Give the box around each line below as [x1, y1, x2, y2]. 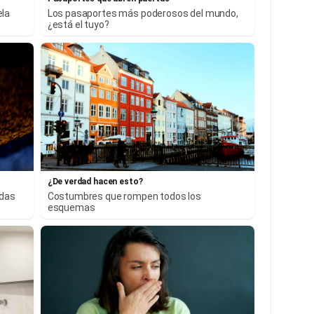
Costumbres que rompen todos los [47, 191, 202, 203]
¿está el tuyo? [47, 18, 109, 30]
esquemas [47, 202, 95, 214]
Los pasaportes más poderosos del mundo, [47, 7, 238, 19]
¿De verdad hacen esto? [47, 177, 143, 187]
